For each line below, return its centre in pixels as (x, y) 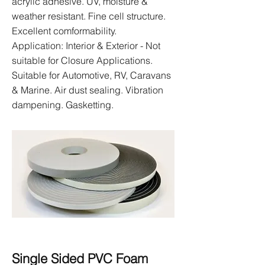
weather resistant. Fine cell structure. (89, 16)
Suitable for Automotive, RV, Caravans (91, 75)
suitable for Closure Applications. (82, 60)
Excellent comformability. (64, 31)
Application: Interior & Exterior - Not (86, 46)
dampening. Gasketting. (63, 105)
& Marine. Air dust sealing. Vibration (88, 90)
